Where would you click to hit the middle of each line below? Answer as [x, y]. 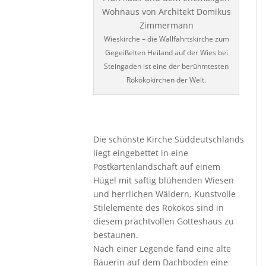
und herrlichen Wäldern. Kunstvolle [165, 194]
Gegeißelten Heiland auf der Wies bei [166, 53]
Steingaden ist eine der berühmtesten [167, 66]
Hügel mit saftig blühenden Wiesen [164, 180]
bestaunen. [116, 235]
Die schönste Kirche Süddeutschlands [169, 139]
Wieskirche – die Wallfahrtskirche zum [166, 39]
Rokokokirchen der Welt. [167, 80]
